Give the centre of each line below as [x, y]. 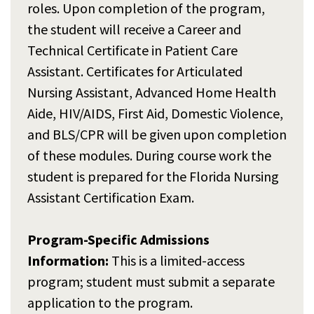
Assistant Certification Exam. [111, 197]
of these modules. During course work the [149, 155]
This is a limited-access [178, 260]
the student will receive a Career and [134, 29]
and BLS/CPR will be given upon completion [157, 134]
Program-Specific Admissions [118, 239]
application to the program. [110, 302]
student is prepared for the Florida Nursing [153, 176]
